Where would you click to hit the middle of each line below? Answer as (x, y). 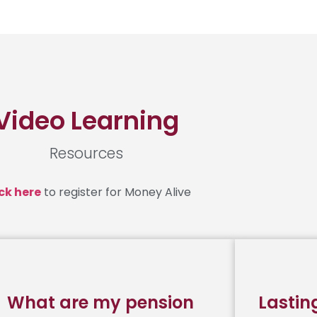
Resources (86, 153)
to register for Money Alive (116, 192)
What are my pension (100, 303)
